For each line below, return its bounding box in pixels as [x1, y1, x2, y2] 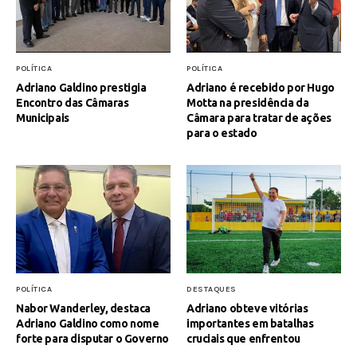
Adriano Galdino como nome [16, 317, 159, 331]
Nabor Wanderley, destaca [16, 302, 151, 316]
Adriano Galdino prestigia [16, 80, 147, 94]
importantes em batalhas [186, 317, 314, 331]
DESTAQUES [186, 284, 237, 295]
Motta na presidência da [186, 96, 309, 109]
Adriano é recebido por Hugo [186, 80, 335, 94]
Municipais [16, 111, 69, 124]
